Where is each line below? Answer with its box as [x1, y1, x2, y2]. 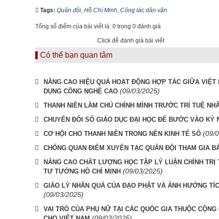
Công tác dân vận [120, 7, 167, 14]
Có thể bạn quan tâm [40, 51, 112, 59]
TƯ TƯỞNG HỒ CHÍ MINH [44, 168, 121, 175]
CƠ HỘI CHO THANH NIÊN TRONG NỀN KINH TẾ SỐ [44, 130, 201, 137]
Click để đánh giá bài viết [97, 37, 164, 44]
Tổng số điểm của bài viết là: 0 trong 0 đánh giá [35, 23, 161, 30]
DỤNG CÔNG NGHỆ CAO [44, 88, 118, 95]
